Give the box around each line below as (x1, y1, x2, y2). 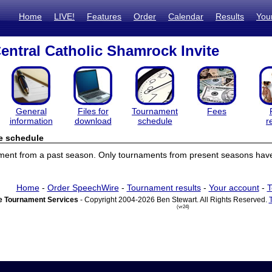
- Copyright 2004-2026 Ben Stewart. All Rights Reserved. (78, 195, 269, 204)
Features (87, 12, 121, 21)
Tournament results (126, 183, 201, 192)
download (74, 116, 112, 126)
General (15, 106, 47, 116)
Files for (77, 106, 109, 116)
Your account (208, 183, 259, 192)
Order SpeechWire (47, 183, 119, 192)
